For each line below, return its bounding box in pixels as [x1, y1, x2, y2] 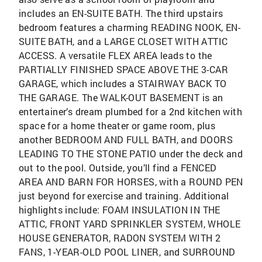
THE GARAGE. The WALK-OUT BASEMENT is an [19, 91, 223, 104]
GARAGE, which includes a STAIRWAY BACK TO [19, 77, 227, 90]
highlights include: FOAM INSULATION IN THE [19, 204, 220, 216]
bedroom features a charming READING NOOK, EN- [19, 21, 240, 34]
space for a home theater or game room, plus [19, 119, 216, 132]
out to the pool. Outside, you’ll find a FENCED [19, 161, 217, 174]
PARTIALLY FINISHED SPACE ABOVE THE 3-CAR [19, 63, 228, 76]
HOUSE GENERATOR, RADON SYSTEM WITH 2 [19, 232, 221, 244]
